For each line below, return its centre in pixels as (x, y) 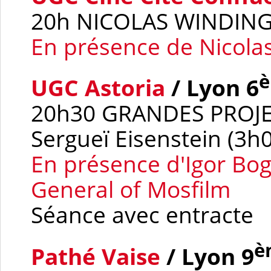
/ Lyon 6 (212, 88)
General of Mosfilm (131, 190)
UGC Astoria (98, 88)
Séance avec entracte (142, 215)
